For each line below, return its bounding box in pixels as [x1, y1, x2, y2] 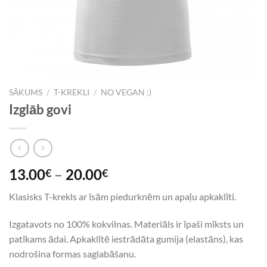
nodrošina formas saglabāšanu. [9, 247, 136, 259]
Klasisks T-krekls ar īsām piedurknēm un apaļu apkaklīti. [9, 191, 236, 202]
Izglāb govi [9, 101, 72, 118]
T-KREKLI [54, 87, 90, 97]
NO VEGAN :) [101, 87, 152, 97]
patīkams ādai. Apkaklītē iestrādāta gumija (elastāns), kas [9, 232, 243, 244]
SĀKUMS [9, 87, 42, 97]
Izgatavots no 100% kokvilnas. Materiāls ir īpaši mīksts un [9, 218, 244, 229]
